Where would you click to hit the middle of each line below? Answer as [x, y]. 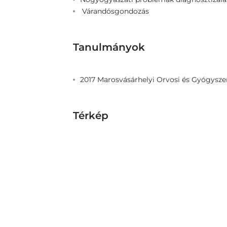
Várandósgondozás [115, 11]
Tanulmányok [109, 47]
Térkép [91, 116]
